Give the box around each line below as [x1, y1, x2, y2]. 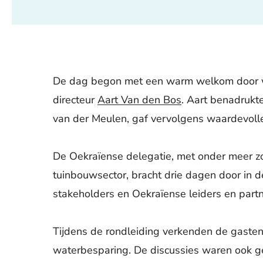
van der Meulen [53, 112, 127, 126]
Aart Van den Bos [97, 93, 181, 107]
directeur [53, 93, 95, 107]
